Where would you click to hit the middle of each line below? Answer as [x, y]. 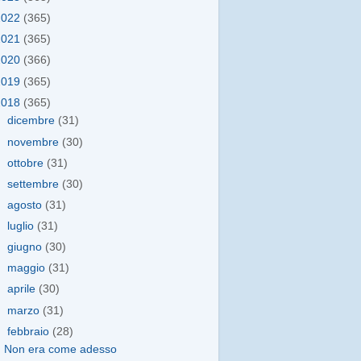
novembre [35, 142]
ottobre [27, 163]
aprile [23, 289]
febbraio [30, 331]
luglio [23, 226]
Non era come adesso [60, 350]
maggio [28, 268]
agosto [27, 205]
